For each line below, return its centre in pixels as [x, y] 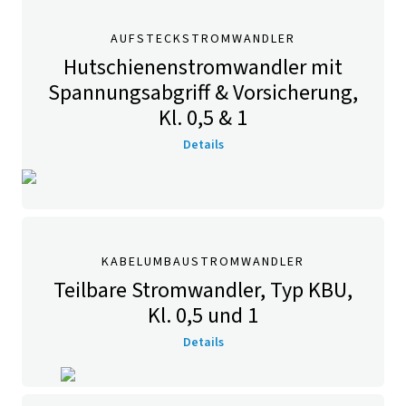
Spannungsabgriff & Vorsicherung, [203, 93]
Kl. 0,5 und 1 [203, 316]
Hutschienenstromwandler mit [203, 68]
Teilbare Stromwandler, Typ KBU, [203, 290]
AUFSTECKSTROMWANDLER [203, 39]
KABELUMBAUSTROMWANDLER [203, 262]
